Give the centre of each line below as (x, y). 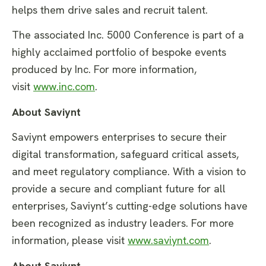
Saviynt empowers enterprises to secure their (119, 137)
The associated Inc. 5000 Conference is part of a (128, 35)
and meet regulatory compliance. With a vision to (129, 172)
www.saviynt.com (168, 240)
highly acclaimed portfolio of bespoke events (119, 52)
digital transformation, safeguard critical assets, (125, 154)
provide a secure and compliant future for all (119, 189)
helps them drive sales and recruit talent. (110, 9)
